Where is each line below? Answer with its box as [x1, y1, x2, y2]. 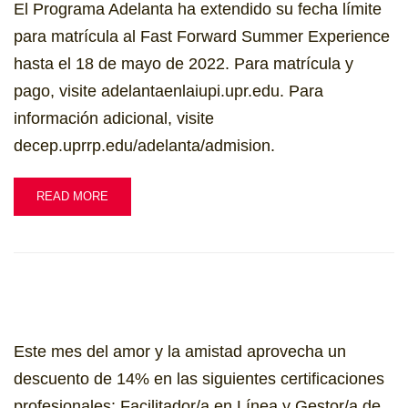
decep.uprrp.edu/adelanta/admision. [14, 137, 284, 155]
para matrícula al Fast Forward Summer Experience [14, 27, 390, 46]
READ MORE [36, 189, 108, 203]
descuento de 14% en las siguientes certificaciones [14, 370, 384, 388]
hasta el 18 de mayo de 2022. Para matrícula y [14, 55, 353, 73]
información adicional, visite [14, 109, 214, 127]
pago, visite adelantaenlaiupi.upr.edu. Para [14, 82, 323, 100]
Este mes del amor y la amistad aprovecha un [14, 342, 346, 361]
